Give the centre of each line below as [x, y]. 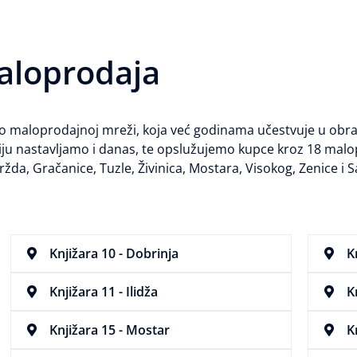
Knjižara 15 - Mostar [109, 330]
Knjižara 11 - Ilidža [103, 292]
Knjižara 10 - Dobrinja [114, 254]
